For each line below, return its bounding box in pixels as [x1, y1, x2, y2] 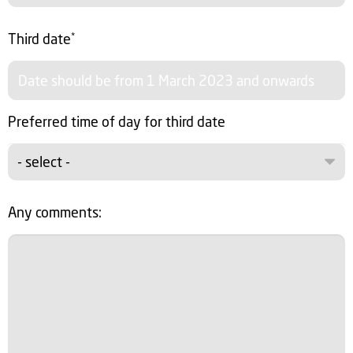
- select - [17, 152, 70, 171]
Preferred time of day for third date [8, 112, 225, 131]
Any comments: [8, 203, 102, 221]
